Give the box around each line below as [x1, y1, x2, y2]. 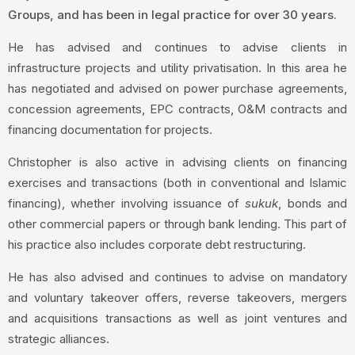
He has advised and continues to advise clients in [8, 40, 347, 55]
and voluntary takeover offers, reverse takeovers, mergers [8, 290, 347, 306]
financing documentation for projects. [8, 122, 212, 138]
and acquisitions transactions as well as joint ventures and [8, 311, 347, 326]
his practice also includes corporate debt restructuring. [8, 237, 306, 253]
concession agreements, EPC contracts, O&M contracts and [8, 101, 347, 117]
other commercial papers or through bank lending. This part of [8, 216, 347, 232]
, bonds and [278, 196, 348, 212]
